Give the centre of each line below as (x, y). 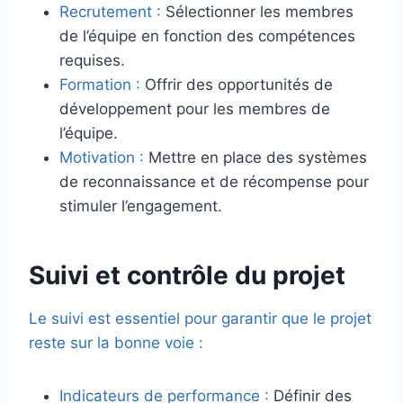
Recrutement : (110, 12)
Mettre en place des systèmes (255, 158)
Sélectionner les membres (257, 12)
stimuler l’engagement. (141, 206)
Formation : (102, 85)
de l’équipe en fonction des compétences (207, 36)
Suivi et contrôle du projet (187, 276)
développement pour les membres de (195, 109)
